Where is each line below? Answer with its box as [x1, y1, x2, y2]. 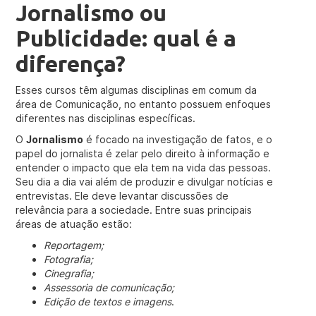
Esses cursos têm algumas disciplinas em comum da [16, 84, 257, 96]
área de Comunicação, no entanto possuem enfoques [16, 98, 272, 110]
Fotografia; [44, 253, 94, 265]
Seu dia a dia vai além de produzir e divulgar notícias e [16, 176, 274, 188]
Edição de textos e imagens [44, 296, 172, 308]
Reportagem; [44, 239, 104, 251]
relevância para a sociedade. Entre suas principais [16, 204, 253, 216]
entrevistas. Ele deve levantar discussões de [16, 190, 229, 202]
